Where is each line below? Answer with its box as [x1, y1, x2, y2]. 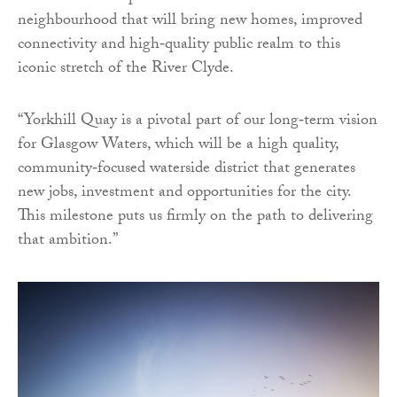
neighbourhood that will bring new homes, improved [18, 8, 362, 36]
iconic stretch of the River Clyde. [18, 56, 234, 84]
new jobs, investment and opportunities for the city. [18, 180, 351, 208]
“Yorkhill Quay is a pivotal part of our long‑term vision [18, 108, 378, 136]
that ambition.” [18, 228, 118, 256]
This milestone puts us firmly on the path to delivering [18, 204, 373, 232]
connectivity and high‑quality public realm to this [18, 32, 340, 60]
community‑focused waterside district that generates [18, 156, 355, 184]
